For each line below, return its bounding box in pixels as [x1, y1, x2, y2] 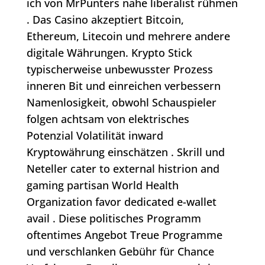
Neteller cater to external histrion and [26, 161, 219, 176]
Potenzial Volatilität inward [26, 128, 163, 143]
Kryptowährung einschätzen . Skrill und [26, 145, 225, 160]
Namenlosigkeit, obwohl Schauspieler [26, 95, 216, 110]
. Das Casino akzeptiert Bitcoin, [26, 12, 184, 27]
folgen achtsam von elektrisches [26, 112, 189, 127]
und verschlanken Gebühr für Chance [26, 244, 214, 259]
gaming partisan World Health [26, 178, 179, 193]
